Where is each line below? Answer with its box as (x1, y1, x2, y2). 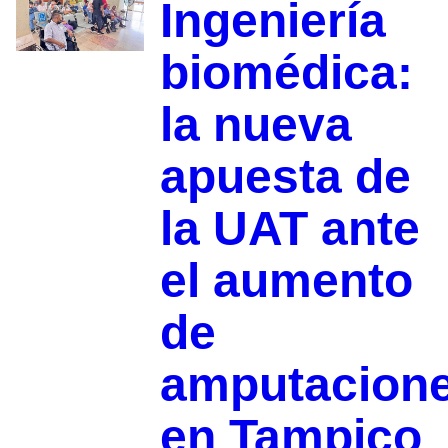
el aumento (159, 254, 413, 308)
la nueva (159, 98, 352, 152)
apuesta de (159, 150, 411, 204)
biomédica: (159, 46, 413, 100)
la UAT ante (159, 202, 420, 256)
